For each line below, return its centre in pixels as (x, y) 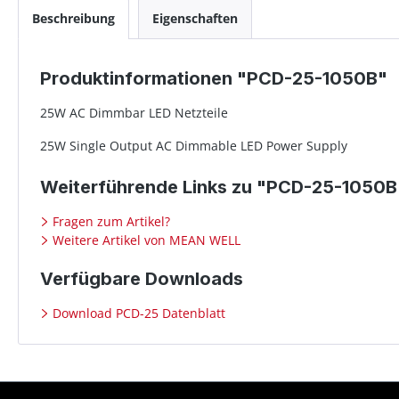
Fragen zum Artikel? (110, 222)
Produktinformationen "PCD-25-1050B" (214, 79)
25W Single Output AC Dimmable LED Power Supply (194, 146)
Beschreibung (73, 19)
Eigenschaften (195, 19)
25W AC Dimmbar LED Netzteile (134, 113)
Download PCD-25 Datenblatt (137, 313)
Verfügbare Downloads (142, 279)
